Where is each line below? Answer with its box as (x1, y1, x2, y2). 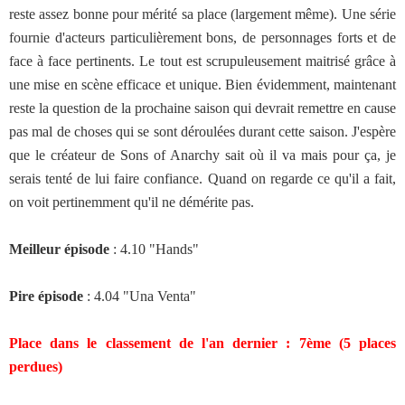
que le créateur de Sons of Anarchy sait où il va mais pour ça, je (9, 147, 396, 163)
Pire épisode (9, 288, 83, 304)
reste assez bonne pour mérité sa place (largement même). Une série (9, 6, 396, 22)
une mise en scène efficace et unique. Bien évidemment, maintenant (9, 77, 396, 92)
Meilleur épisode (9, 241, 109, 257)
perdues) (9, 359, 62, 374)
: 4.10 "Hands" (109, 241, 199, 257)
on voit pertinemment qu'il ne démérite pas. (9, 194, 254, 210)
